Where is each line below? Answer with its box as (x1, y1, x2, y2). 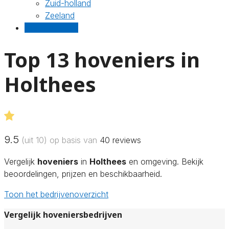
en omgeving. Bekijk (126, 156, 203, 167)
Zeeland (45, 10, 75, 20)
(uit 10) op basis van (19, 134, 100, 145)
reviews (110, 134, 141, 145)
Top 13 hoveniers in (4, 45, 200, 74)
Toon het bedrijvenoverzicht (4, 189, 108, 199)
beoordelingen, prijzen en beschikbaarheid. (4, 168, 162, 179)
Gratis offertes (25, 22, 78, 33)
